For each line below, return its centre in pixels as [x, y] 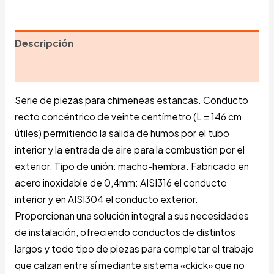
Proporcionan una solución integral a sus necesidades [131, 215]
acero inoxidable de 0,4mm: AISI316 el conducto [120, 182]
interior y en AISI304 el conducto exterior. [107, 199]
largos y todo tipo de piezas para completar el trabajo [134, 248]
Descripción [44, 43]
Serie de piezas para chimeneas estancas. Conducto [131, 100]
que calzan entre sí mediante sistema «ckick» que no [129, 265]
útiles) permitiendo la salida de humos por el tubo [122, 133]
